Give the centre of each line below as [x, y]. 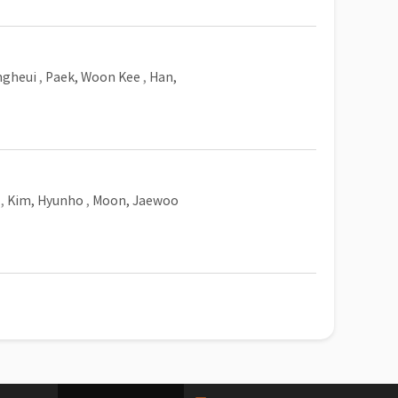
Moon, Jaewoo [135, 201]
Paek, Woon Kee [93, 77]
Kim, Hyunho [45, 201]
